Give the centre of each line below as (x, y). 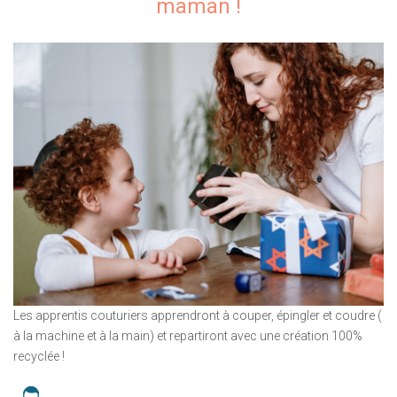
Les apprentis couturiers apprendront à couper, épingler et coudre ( (198, 316)
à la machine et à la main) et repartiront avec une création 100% (188, 336)
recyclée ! (39, 357)
